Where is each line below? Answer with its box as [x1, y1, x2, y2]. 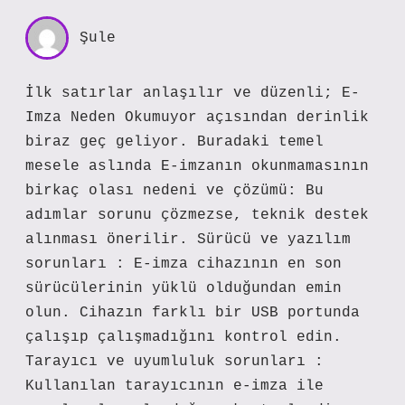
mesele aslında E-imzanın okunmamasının [25, 158, 369, 174]
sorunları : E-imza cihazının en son [25, 256, 342, 272]
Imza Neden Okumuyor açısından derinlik [25, 109, 369, 126]
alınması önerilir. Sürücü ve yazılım [25, 231, 351, 248]
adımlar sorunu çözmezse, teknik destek [25, 207, 369, 223]
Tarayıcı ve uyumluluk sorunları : [25, 353, 324, 370]
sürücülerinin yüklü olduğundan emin [25, 280, 342, 297]
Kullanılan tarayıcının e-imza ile [25, 378, 324, 394]
